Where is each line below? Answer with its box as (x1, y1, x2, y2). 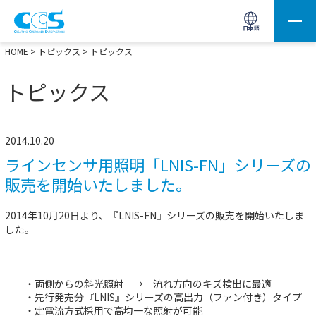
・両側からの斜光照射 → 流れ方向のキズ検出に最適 (5, 276, 272, 291)
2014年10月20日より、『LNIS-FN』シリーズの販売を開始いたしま (5, 207, 304, 222)
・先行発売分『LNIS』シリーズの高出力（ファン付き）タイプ (5, 289, 302, 304)
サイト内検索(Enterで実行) (209, 14, 314, 27)
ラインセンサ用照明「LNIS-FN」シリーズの (5, 152, 311, 176)
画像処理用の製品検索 (14, 12, 99, 25)
